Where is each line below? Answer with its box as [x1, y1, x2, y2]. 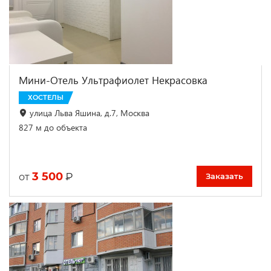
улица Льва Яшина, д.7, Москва [30, 107, 149, 119]
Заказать [206, 171, 243, 181]
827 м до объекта [19, 122, 87, 134]
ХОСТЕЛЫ [28, 93, 64, 102]
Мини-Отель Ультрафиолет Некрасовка [19, 73, 207, 88]
